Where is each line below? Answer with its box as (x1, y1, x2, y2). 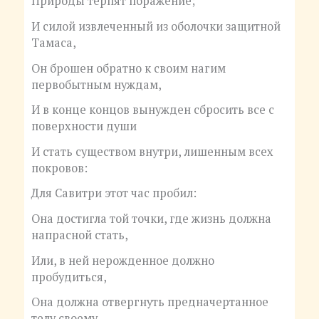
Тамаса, (31, 34, 76, 51)
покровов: (31, 159, 88, 176)
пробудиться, (31, 268, 107, 285)
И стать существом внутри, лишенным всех (31, 143, 273, 159)
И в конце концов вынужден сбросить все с (31, 102, 274, 118)
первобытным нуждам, (31, 76, 162, 93)
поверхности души (31, 118, 137, 135)
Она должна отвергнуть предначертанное (31, 294, 268, 310)
